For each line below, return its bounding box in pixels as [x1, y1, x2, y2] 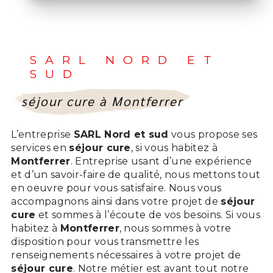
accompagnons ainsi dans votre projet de [11, 195, 221, 207]
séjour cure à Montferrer [21, 93, 183, 110]
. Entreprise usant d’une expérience [70, 155, 252, 167]
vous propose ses [168, 128, 258, 140]
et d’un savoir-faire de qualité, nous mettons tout [11, 168, 261, 180]
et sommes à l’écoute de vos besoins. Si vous [35, 208, 261, 221]
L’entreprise [11, 128, 74, 140]
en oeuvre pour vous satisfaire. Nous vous [11, 182, 222, 194]
